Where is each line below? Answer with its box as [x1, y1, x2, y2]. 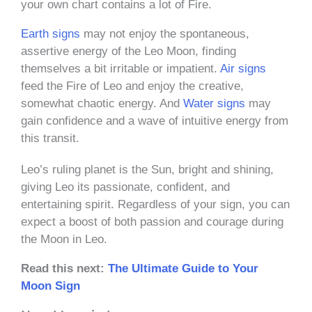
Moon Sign [21, 279, 80, 292]
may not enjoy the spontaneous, [80, 26, 249, 40]
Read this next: [21, 261, 108, 275]
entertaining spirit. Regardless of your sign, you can [21, 197, 290, 211]
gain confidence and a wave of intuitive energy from [21, 114, 288, 127]
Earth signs [21, 26, 80, 40]
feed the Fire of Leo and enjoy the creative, [21, 79, 244, 93]
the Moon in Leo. [21, 232, 111, 246]
